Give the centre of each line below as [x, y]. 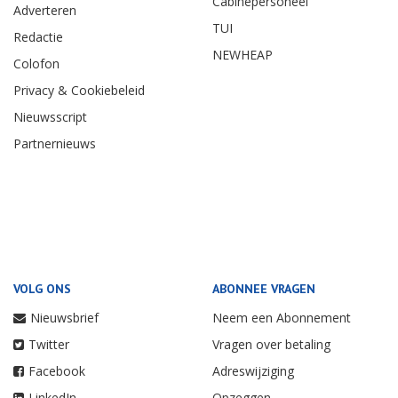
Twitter [49, 344]
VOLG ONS [42, 288]
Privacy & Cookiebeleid [79, 90]
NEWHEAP [243, 54]
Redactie [38, 36]
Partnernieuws [55, 143]
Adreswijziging [253, 370]
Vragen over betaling [271, 344]
